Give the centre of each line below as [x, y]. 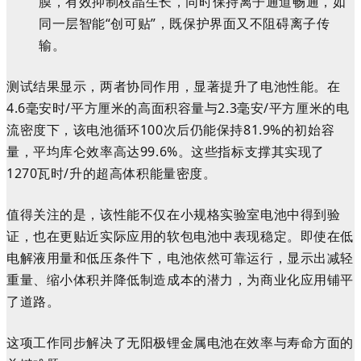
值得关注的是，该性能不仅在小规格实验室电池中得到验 [174, 215]
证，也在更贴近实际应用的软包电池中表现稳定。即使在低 [180, 237]
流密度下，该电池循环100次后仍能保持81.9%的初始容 [171, 130]
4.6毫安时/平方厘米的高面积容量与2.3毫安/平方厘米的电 [178, 108]
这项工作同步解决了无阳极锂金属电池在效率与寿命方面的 [180, 343]
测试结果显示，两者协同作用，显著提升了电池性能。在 [174, 87]
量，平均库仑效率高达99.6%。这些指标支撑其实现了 [166, 152]
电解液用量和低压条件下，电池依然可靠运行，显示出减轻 [180, 258]
